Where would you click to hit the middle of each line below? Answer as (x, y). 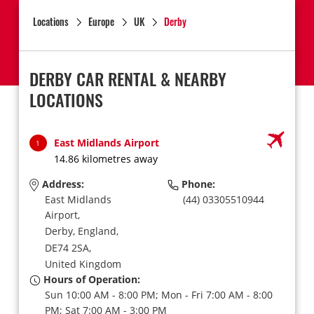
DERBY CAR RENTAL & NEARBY (128, 78)
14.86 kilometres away (105, 159)
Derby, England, (81, 231)
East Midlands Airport (106, 143)
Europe (101, 21)
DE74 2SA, (68, 247)
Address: (61, 184)
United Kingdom (83, 264)
